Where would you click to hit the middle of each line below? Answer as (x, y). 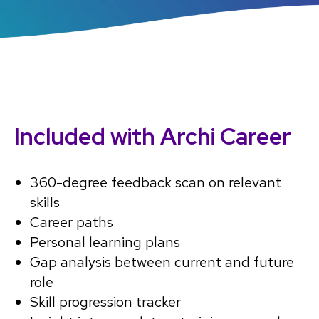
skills (45, 203)
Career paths (72, 223)
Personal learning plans (105, 242)
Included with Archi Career (153, 137)
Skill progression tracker (105, 302)
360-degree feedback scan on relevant (156, 183)
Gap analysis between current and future (162, 262)
